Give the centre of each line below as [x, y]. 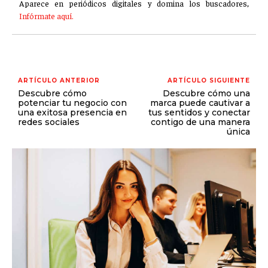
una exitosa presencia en [72, 112]
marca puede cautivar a [200, 103]
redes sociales [49, 122]
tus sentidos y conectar [199, 112]
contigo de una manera [200, 122]
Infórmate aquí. [46, 16]
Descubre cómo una [206, 93]
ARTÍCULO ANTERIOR [59, 80]
